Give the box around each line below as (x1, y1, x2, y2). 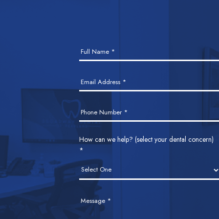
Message (81, 196, 108, 205)
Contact (79, 38, 112, 52)
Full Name (81, 46, 111, 56)
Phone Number (81, 107, 124, 117)
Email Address (81, 77, 123, 87)
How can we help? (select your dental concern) (79, 134, 214, 144)
